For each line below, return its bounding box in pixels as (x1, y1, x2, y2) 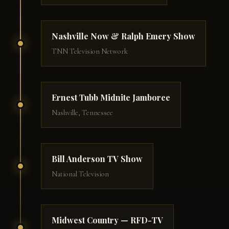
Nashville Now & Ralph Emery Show (52, 31, 195, 42)
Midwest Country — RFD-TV (52, 215, 163, 226)
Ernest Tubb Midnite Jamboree (52, 92, 170, 103)
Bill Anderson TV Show (52, 153, 143, 165)
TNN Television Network (52, 47, 128, 56)
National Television (52, 170, 109, 179)
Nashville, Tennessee (52, 108, 113, 118)
